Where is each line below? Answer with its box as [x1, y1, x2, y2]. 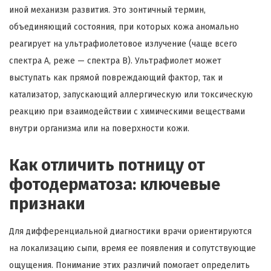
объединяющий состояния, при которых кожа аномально [9, 21, 239, 32]
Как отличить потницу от [9, 155, 205, 175]
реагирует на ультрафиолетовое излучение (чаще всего [9, 38, 237, 49]
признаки [9, 194, 85, 214]
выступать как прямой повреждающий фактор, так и [9, 72, 223, 83]
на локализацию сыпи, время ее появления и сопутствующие [9, 243, 256, 253]
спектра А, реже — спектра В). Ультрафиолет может [9, 55, 221, 66]
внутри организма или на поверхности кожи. [9, 123, 189, 134]
